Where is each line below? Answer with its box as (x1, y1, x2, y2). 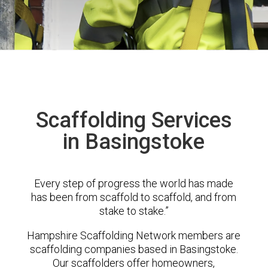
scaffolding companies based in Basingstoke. (29, 243, 238, 255)
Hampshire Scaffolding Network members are (27, 229, 241, 242)
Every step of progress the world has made (34, 177, 234, 190)
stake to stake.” (99, 205, 169, 217)
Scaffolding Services (35, 108, 232, 133)
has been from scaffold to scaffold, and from (31, 191, 237, 203)
